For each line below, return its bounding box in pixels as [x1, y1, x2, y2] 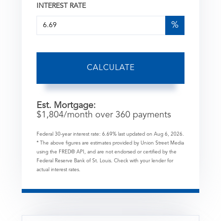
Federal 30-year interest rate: [37, 131, 102, 137]
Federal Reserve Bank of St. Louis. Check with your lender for [37, 158, 173, 163]
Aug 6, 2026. [154, 131, 184, 137]
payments [130, 110, 171, 119]
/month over [64, 110, 115, 119]
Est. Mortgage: [37, 101, 96, 110]
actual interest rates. [37, 167, 80, 172]
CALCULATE [86, 64, 135, 72]
